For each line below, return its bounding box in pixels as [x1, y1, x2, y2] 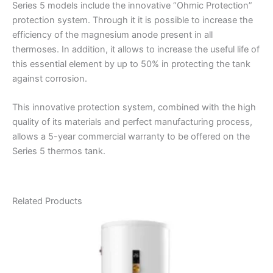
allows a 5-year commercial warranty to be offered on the [12, 130, 250, 142]
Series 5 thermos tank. [12, 145, 105, 157]
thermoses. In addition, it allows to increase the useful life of [12, 43, 260, 55]
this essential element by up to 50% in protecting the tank [12, 58, 250, 69]
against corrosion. [12, 73, 87, 84]
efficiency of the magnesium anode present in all [12, 29, 213, 40]
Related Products [12, 196, 82, 207]
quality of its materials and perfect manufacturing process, [12, 116, 252, 127]
